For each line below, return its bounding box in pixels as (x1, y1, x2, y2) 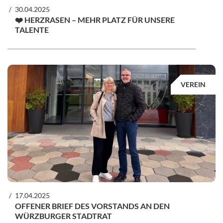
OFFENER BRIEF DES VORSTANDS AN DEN (15, 201, 170, 211)
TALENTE (15, 25, 49, 35)
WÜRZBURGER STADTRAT (15, 211, 112, 221)
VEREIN (181, 80, 206, 89)
